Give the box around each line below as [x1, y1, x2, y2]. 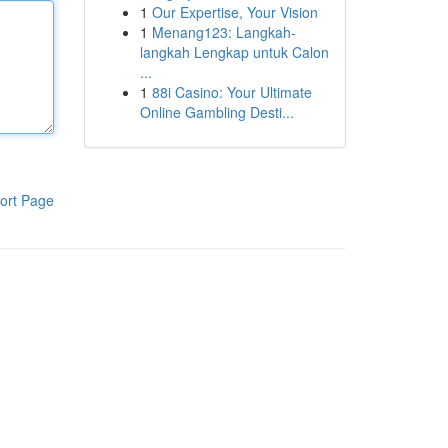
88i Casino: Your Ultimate [151, 82, 312, 102]
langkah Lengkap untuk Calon [139, 42, 329, 62]
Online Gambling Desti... [139, 102, 294, 122]
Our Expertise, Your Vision [151, 2, 318, 22]
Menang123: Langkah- [151, 22, 296, 42]
